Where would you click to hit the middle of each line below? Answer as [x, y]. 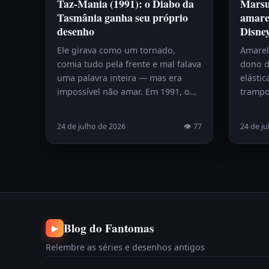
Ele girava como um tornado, [116, 50]
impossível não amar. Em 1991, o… [127, 91]
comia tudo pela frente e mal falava [129, 64]
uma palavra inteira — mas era [119, 77]
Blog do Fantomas [109, 228]
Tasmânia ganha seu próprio [122, 17]
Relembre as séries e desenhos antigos [125, 247]
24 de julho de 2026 [91, 126]
